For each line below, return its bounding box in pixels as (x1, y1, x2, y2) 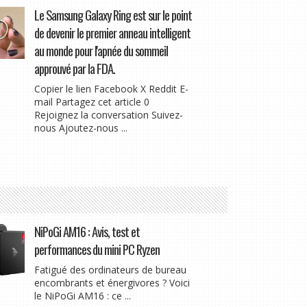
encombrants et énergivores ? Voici (34, 276, 190, 290)
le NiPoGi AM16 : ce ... (34, 289, 131, 303)
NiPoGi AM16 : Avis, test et (34, 222, 140, 241)
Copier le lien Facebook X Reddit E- (34, 82, 188, 96)
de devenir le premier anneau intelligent (34, 23, 191, 42)
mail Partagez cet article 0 (34, 95, 149, 109)
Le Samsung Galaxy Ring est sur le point (34, 5, 192, 25)
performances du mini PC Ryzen (34, 240, 160, 259)
